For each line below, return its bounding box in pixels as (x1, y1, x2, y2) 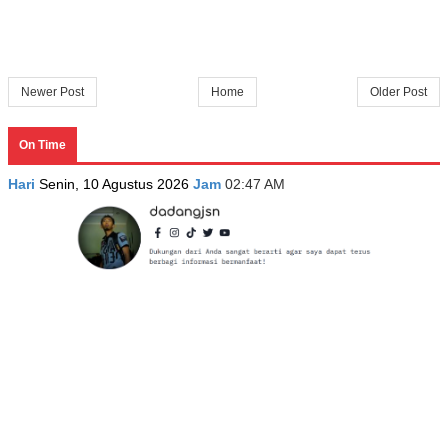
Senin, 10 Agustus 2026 (39, 176, 193, 193)
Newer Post (21, 85, 84, 100)
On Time (19, 138, 66, 153)
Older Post (370, 85, 427, 100)
